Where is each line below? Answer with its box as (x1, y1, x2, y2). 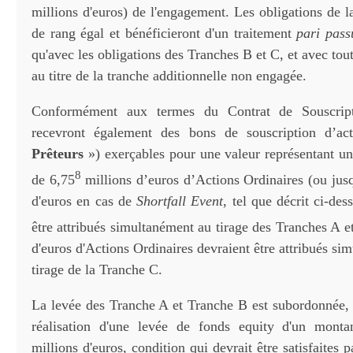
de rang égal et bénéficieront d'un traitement (32, 25, 297, 41)
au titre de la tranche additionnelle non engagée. (32, 68, 307, 84)
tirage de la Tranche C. (32, 262, 162, 277)
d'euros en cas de (32, 193, 137, 209)
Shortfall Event (136, 193, 224, 209)
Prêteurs (32, 146, 88, 162)
